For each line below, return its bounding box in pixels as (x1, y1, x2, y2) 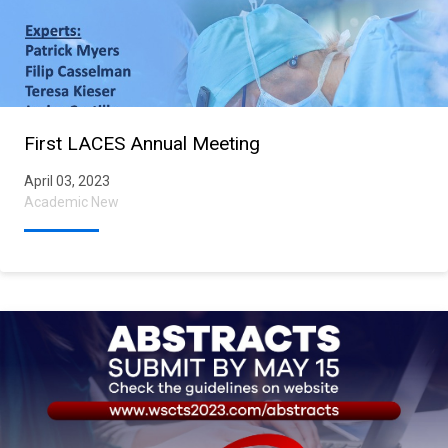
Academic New (24, 193, 119, 210)
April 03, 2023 (24, 172, 110, 189)
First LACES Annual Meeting (24, 131, 260, 155)
